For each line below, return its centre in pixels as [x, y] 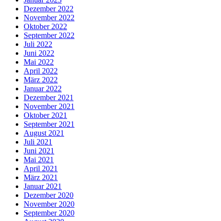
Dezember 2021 [49, 98]
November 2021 [49, 107]
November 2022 [49, 18]
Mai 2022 [39, 62]
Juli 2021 [38, 142]
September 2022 [49, 36]
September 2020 [49, 213]
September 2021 [49, 124]
